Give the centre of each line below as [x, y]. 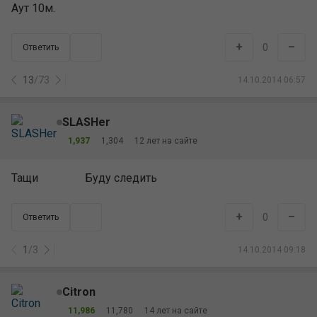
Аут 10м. [33, 8]
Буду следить [120, 178]
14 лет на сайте [176, 310]
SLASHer [86, 122]
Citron [79, 292]
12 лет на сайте [166, 140]
